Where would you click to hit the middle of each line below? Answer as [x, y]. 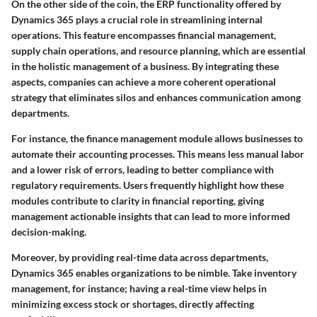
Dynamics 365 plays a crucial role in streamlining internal [137, 20]
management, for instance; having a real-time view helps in [139, 289]
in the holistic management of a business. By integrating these [145, 67]
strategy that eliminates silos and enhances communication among [156, 98]
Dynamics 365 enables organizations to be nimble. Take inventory [154, 273]
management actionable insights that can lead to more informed [151, 217]
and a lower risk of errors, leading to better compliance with [143, 170]
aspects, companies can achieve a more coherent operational [144, 82]
